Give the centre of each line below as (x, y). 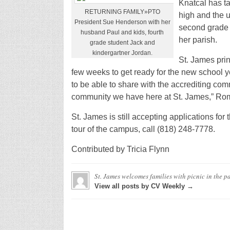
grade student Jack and (122, 42)
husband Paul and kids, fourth (122, 32)
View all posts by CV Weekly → (144, 186)
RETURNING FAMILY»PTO (122, 12)
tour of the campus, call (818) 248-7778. (143, 129)
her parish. (198, 40)
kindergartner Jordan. (122, 53)
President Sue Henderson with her (122, 22)
